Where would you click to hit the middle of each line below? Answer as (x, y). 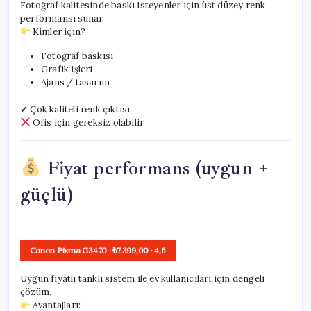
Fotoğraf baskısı (77, 56)
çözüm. (36, 292)
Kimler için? (58, 31)
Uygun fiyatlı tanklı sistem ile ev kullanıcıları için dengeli (143, 279)
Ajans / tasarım (75, 82)
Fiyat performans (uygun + (155, 168)
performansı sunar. (62, 18)
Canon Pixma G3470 (69, 251)
